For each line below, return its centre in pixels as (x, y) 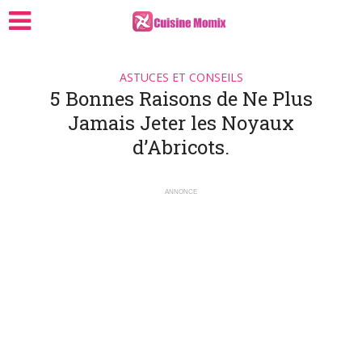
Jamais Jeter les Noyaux (181, 123)
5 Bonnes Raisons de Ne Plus (181, 99)
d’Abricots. (181, 147)
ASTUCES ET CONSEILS (181, 77)
